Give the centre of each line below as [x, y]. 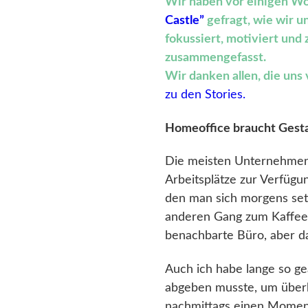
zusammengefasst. [216, 58]
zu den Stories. [206, 95]
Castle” [185, 21]
